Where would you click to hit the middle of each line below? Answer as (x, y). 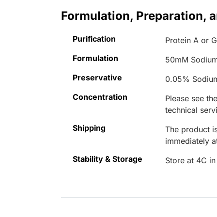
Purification (94, 39)
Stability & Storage (108, 159)
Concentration (100, 97)
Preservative (97, 78)
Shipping (89, 128)
